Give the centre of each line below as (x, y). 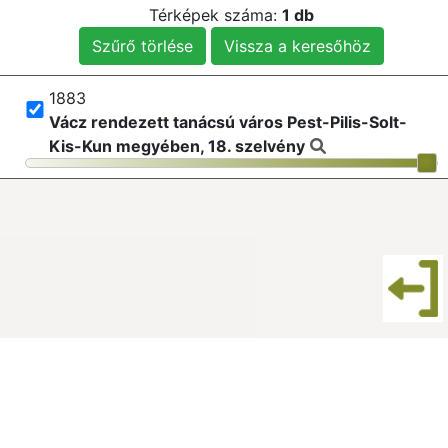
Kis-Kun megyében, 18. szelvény (177, 145)
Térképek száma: (215, 14)
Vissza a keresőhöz (297, 45)
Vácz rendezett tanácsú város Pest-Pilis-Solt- (228, 121)
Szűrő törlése (142, 45)
